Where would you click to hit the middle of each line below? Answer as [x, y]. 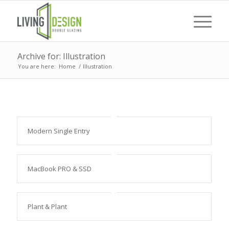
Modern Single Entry [59, 131]
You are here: [37, 66]
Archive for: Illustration [61, 56]
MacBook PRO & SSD [59, 169]
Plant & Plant [47, 207]
